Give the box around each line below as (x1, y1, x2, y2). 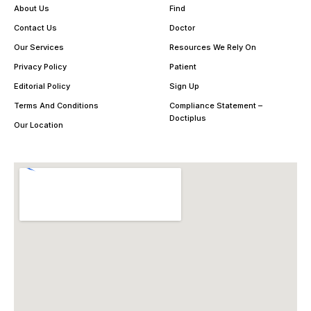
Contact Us (14, 22, 57, 33)
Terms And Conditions (14, 100, 99, 110)
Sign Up (169, 81, 199, 91)
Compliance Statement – (169, 100, 262, 110)
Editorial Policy (14, 81, 70, 91)
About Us (14, 3, 49, 13)
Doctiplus (169, 112, 206, 123)
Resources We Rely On (169, 42, 256, 52)
